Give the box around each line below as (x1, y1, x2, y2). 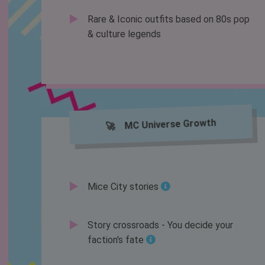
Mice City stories (87, 181, 159, 193)
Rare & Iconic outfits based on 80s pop (87, 14, 250, 25)
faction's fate (87, 234, 144, 246)
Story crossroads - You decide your (87, 219, 233, 231)
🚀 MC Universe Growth (105, 117, 216, 132)
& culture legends (87, 28, 161, 40)
